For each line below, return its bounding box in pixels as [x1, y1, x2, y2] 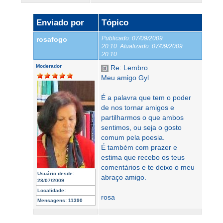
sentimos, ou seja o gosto [101, 123, 182, 131]
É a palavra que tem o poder [101, 94, 191, 102]
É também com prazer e [101, 143, 177, 151]
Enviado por [36, 18, 84, 27]
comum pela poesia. [101, 133, 165, 141]
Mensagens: [37, 198, 67, 203]
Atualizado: [120, 43, 150, 49]
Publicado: [102, 35, 130, 41]
